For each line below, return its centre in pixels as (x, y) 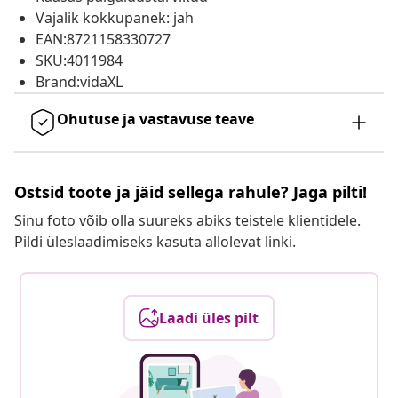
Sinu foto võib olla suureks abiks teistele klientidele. (187, 221)
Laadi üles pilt (209, 318)
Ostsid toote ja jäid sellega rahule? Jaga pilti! (191, 192)
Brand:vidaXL (79, 82)
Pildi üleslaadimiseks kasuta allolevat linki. (155, 242)
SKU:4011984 (79, 61)
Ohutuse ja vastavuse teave (155, 119)
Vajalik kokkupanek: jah (115, 18)
